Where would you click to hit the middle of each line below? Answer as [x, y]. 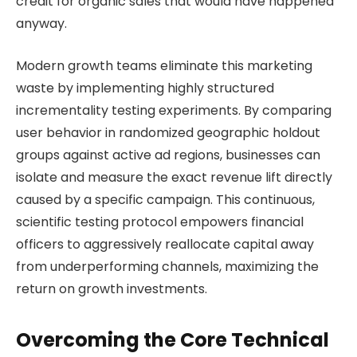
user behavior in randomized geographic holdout [168, 132]
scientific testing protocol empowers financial [160, 222]
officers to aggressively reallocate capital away [165, 244]
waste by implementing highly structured [145, 88]
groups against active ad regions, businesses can [168, 155]
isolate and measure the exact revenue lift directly [174, 177]
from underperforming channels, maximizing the [167, 266]
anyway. [41, 24]
